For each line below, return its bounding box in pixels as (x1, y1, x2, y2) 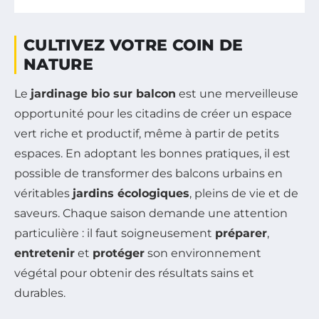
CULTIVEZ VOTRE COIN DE (23, 35, 244, 55)
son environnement (145, 246, 261, 260)
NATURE (23, 54, 93, 74)
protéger (93, 246, 145, 260)
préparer (215, 226, 267, 240)
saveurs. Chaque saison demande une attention (14, 206, 288, 220)
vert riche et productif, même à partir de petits (14, 126, 279, 140)
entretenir (14, 246, 75, 260)
